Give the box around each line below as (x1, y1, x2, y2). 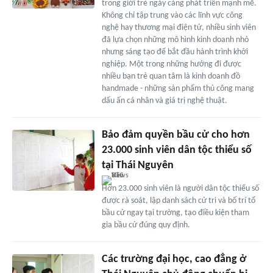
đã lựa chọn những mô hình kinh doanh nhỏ (101, 35, 249, 44)
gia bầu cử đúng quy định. (101, 220, 190, 230)
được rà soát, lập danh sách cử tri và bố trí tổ (101, 196, 255, 205)
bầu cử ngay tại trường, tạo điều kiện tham (101, 208, 249, 218)
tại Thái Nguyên (101, 159, 174, 171)
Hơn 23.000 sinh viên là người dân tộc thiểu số (101, 183, 259, 193)
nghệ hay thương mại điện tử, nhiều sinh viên (101, 23, 256, 32)
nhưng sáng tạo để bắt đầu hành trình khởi (101, 47, 248, 57)
